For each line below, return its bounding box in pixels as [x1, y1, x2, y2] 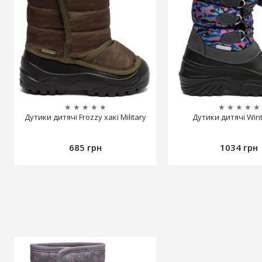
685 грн [68, 142, 102, 154]
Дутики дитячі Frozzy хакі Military [24, 112, 146, 123]
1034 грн [220, 142, 258, 154]
